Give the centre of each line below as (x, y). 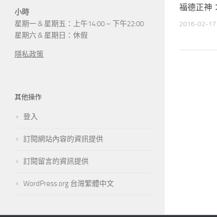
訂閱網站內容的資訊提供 (63, 139)
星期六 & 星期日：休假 (51, 35)
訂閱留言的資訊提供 (56, 161)
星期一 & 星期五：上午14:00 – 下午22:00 (79, 23)
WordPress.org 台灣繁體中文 (69, 183)
